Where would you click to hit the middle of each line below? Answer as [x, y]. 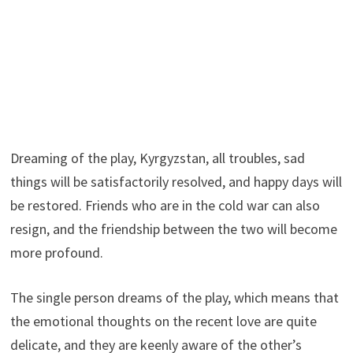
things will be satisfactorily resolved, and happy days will [176, 181]
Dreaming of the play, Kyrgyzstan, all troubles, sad [157, 158]
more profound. [56, 252]
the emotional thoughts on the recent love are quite [163, 321]
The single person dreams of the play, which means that [174, 297]
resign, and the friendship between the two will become [173, 229]
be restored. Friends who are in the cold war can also [165, 205]
